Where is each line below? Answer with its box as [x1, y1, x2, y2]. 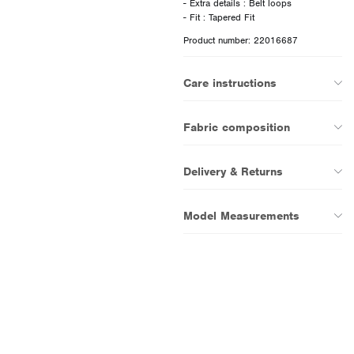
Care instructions [183, 75, 277, 90]
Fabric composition [183, 119, 290, 134]
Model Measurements [183, 208, 299, 223]
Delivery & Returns [183, 164, 283, 179]
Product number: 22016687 [183, 33, 298, 47]
